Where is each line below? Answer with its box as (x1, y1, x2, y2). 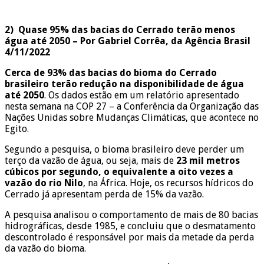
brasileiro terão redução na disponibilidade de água (5, 78, 244, 90)
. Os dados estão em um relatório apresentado (44, 89, 239, 101)
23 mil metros (176, 154, 240, 166)
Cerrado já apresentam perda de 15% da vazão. (5, 188, 204, 200)
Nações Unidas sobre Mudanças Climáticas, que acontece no (5, 111, 259, 123)
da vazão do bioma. (5, 242, 86, 254)
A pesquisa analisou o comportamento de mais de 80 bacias (5, 209, 258, 220)
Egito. (5, 123, 29, 134)
